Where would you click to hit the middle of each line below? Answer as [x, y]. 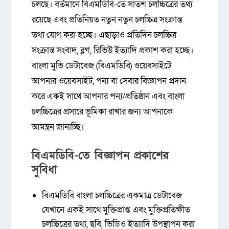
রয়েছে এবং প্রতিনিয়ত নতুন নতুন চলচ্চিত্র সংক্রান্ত [107, 20]
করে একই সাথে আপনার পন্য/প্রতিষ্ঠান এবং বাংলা [108, 96]
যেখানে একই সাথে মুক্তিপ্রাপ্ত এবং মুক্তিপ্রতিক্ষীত [116, 210]
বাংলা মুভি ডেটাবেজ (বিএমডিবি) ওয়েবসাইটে [102, 66]
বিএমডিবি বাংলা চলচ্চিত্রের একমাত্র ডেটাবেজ [112, 196]
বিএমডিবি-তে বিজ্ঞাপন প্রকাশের [100, 156]
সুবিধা [44, 170]
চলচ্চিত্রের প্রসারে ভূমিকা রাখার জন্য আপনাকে [102, 112]
